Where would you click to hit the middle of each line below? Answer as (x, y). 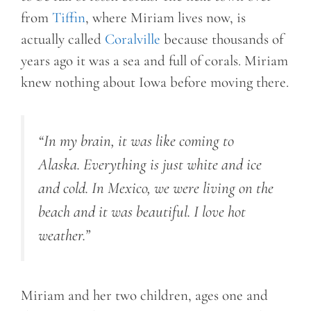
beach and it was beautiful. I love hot (142, 211)
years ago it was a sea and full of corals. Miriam (154, 61)
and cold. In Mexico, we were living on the (156, 188)
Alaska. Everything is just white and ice (150, 164)
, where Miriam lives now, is (166, 18)
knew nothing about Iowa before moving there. (155, 83)
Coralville (133, 40)
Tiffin (69, 18)
